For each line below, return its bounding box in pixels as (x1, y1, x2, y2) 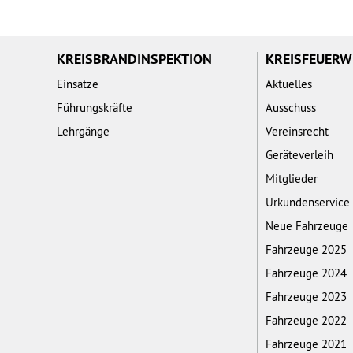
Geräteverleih (266, 147, 333, 162)
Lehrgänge (57, 123, 110, 139)
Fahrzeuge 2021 (266, 336, 347, 351)
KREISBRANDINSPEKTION (57, 49, 212, 68)
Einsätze (57, 76, 98, 91)
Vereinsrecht (266, 123, 329, 139)
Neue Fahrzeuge (266, 217, 348, 233)
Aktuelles (266, 76, 312, 91)
